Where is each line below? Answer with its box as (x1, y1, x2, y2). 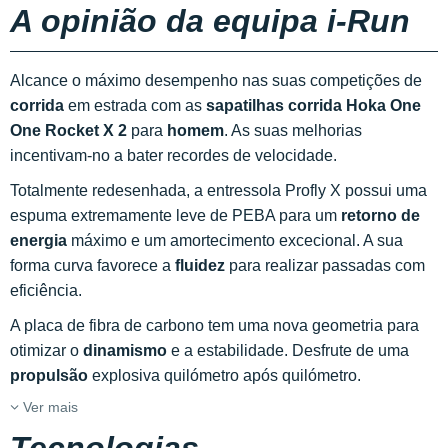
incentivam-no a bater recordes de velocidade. (10, 147, 337, 164)
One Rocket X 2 (10, 122, 127, 139)
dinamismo (83, 342, 167, 359)
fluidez (175, 257, 225, 274)
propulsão (10, 367, 88, 384)
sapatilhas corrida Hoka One (206, 97, 421, 114)
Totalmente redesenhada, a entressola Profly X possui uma (10, 182, 427, 199)
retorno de (341, 207, 420, 224)
